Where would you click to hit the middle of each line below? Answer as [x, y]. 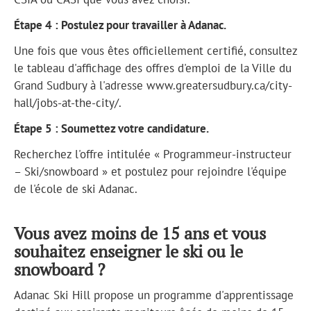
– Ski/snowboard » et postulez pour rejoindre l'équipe [150, 171]
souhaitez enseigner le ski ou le [128, 251]
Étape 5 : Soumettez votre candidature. [111, 128]
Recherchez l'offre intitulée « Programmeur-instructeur [153, 154]
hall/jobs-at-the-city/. [68, 102]
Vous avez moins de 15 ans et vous [140, 233]
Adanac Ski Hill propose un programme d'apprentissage [154, 295]
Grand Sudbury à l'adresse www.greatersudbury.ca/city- [153, 85]
